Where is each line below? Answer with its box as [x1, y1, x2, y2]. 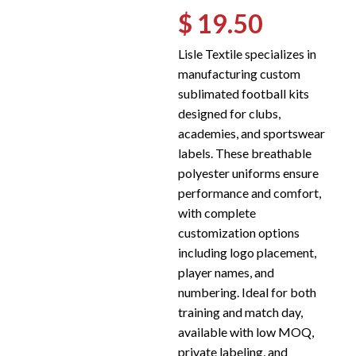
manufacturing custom [178, 66, 300, 81]
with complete [178, 205, 256, 220]
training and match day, [178, 304, 303, 319]
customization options [178, 225, 300, 240]
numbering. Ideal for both [178, 284, 316, 300]
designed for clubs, [178, 106, 281, 121]
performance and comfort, [178, 185, 321, 200]
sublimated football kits [178, 86, 309, 101]
